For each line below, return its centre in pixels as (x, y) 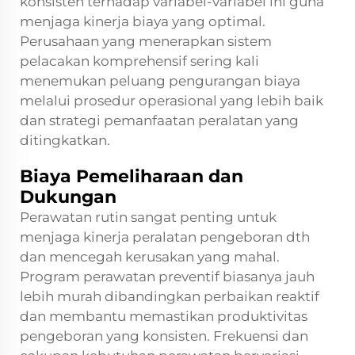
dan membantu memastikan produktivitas (164, 316)
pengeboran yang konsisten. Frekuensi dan (164, 336)
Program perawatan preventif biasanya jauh (167, 276)
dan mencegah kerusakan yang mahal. (150, 256)
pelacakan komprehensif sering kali (139, 61)
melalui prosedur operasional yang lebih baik (172, 100)
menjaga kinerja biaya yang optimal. (143, 21)
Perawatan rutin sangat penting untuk (148, 217)
